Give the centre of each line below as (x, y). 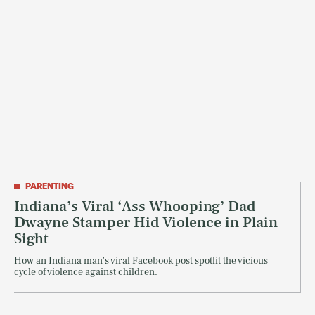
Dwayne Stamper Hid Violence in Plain (146, 223)
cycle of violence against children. (86, 272)
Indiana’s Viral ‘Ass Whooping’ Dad (135, 206)
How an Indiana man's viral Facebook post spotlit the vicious (141, 261)
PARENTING (50, 186)
